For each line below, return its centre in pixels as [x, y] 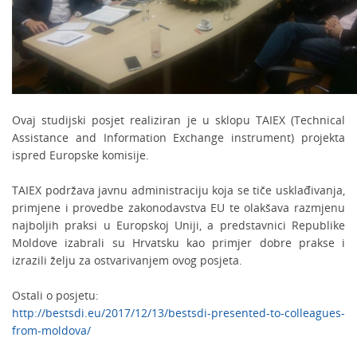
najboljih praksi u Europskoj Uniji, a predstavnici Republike [178, 225]
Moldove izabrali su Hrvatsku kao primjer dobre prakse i [178, 243]
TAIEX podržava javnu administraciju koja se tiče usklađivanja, [178, 190]
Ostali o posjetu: [55, 295]
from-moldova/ [51, 330]
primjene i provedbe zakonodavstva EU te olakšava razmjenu [178, 208]
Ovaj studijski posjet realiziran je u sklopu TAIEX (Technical [178, 120]
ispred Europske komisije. [80, 155]
